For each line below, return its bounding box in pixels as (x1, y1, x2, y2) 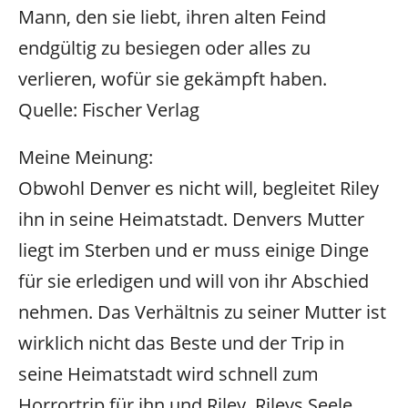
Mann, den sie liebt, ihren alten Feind (18, 4, 326, 29)
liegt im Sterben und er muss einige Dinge (18, 238, 369, 263)
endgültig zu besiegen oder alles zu (18, 35, 311, 60)
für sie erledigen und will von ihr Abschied (18, 269, 369, 294)
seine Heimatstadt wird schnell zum (18, 362, 319, 387)
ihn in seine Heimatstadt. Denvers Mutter (18, 207, 364, 232)
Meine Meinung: (18, 145, 153, 170)
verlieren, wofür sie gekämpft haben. (18, 66, 327, 91)
